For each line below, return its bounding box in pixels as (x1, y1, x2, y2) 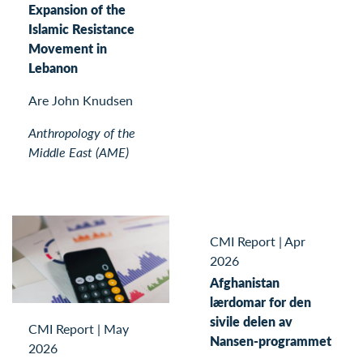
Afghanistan (210, 272, 280, 292)
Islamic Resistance (28, 19, 135, 38)
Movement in (28, 38, 107, 58)
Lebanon (28, 58, 78, 77)
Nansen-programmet (210, 331, 331, 350)
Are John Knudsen (28, 90, 133, 109)
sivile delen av (210, 311, 293, 331)
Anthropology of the (28, 122, 135, 142)
